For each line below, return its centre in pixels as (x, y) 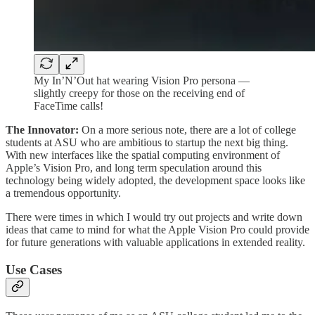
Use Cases (34, 269)
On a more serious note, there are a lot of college (189, 130)
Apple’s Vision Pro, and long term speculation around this (134, 168)
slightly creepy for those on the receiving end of (139, 94)
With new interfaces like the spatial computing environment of (143, 155)
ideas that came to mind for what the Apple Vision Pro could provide (157, 230)
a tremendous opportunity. (63, 193)
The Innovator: (44, 130)
